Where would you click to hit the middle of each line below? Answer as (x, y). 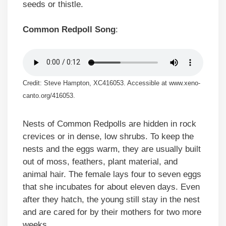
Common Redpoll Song (69, 30)
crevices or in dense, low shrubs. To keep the (108, 137)
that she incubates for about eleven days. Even (111, 187)
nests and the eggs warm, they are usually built (112, 149)
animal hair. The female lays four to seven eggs (112, 175)
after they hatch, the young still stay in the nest (111, 200)
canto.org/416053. (49, 95)
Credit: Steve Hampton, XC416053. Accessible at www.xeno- (111, 83)
